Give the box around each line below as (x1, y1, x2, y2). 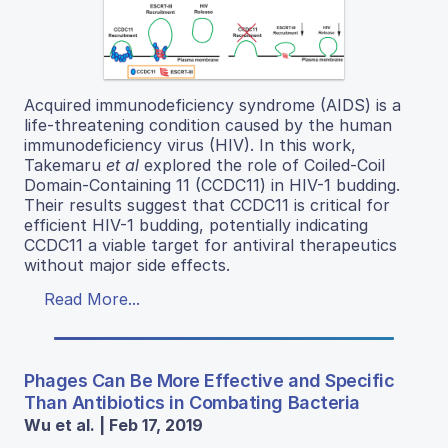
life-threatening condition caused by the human (24, 115, 392, 136)
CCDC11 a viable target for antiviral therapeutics (24, 235, 397, 256)
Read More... (44, 289, 140, 310)
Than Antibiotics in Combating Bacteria (24, 392, 360, 414)
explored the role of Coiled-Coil (139, 155, 385, 176)
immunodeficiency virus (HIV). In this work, (24, 135, 356, 156)
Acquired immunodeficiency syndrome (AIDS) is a (24, 95, 401, 116)
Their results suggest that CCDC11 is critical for (24, 195, 390, 216)
